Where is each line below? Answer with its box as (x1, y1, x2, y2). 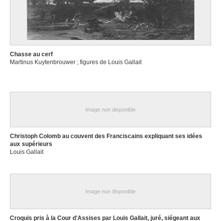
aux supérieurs (10, 141, 52, 147)
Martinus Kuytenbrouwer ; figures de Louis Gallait (10, 59, 142, 66)
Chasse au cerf (10, 51, 53, 58)
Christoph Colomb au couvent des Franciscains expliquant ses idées (10, 133, 202, 140)
